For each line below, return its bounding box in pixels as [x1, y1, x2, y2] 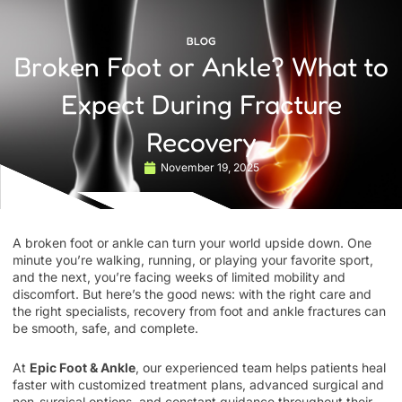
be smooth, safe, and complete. [13, 320, 198, 336]
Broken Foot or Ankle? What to [13, 50, 389, 83]
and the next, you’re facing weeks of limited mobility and [13, 269, 345, 284]
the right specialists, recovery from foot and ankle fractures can [13, 303, 386, 319]
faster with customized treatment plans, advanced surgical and [13, 376, 384, 392]
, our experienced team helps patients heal [135, 359, 386, 375]
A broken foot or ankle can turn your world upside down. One [13, 235, 371, 250]
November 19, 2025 [160, 161, 259, 174]
